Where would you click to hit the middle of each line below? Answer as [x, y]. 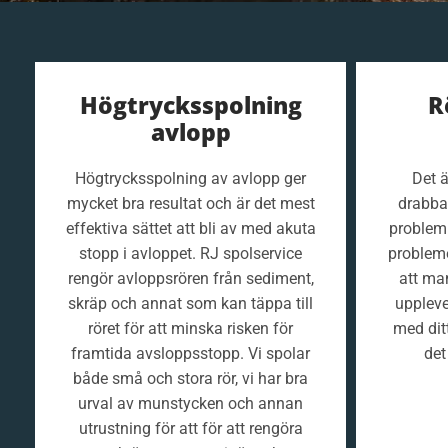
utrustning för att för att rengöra [190, 428]
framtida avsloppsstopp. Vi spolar [190, 353]
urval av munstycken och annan [190, 403]
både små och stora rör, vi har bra [190, 378]
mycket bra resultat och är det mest [190, 203]
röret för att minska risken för [190, 328]
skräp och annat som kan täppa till [190, 303]
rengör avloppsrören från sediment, [190, 278]
